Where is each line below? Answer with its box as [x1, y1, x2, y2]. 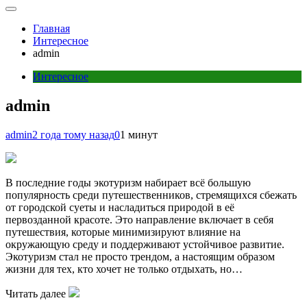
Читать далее [5, 287, 69, 299]
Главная [33, 22, 70, 34]
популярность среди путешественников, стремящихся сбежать [5, 188, 297, 201]
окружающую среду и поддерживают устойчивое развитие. [5, 238, 284, 250]
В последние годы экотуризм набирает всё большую [5, 176, 251, 188]
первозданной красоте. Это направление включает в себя [5, 213, 273, 225]
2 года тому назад [32, 128, 114, 140]
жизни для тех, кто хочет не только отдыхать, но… [5, 262, 243, 275]
